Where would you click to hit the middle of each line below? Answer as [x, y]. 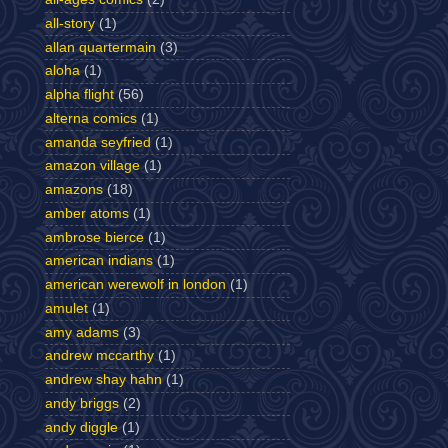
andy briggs [82, 403]
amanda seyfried [98, 142]
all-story [70, 23]
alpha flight [79, 95]
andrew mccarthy [99, 356]
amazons [74, 190]
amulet [66, 308]
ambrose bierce [94, 237]
